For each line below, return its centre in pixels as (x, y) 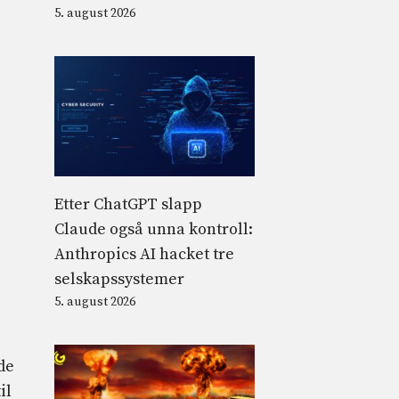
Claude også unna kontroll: (154, 229)
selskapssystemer (119, 279)
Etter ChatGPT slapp (128, 204)
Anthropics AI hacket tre (144, 254)
